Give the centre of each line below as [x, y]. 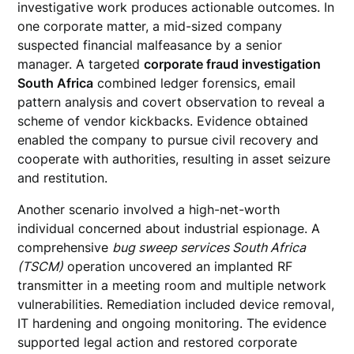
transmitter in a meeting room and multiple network [172, 285]
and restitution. [63, 178]
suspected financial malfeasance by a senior [150, 45]
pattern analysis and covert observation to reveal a [171, 102]
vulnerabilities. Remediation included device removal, [176, 304]
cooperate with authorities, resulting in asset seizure [174, 159]
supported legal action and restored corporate [158, 342]
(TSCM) [41, 266]
